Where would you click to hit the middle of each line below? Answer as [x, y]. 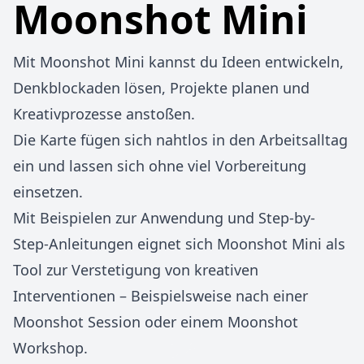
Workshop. [50, 348]
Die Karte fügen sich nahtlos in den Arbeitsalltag [180, 140]
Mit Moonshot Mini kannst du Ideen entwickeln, [178, 62]
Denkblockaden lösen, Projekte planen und [161, 88]
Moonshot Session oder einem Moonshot [156, 322]
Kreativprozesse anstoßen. [104, 114]
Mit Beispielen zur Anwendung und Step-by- [164, 218]
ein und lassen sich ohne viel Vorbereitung [160, 166]
